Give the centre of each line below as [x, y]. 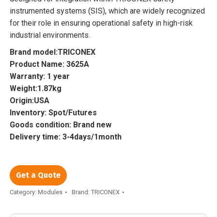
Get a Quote [38, 175]
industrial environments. [50, 35]
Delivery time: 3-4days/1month [66, 137]
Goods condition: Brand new [61, 124]
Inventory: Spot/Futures [53, 112]
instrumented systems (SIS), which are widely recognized [107, 11]
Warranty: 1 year [40, 76]
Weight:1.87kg [36, 88]
